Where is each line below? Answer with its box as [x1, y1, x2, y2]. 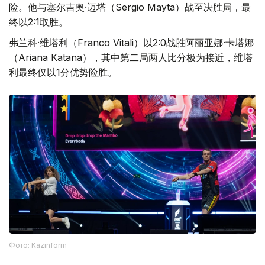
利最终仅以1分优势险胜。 [9, 66, 117, 79]
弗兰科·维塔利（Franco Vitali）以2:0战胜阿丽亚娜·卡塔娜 [9, 37, 254, 49]
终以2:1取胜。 [9, 16, 68, 28]
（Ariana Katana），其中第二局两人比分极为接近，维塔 [9, 51, 253, 64]
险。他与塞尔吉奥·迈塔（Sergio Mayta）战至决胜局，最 [9, 1, 251, 14]
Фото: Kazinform [9, 240, 67, 250]
